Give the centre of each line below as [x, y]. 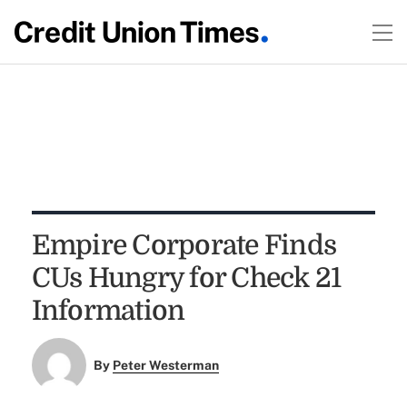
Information [108, 311]
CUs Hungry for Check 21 [186, 278]
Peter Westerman [166, 366]
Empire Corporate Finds [184, 245]
